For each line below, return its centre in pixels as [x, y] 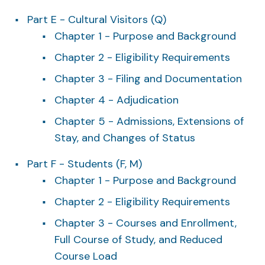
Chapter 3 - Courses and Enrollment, [146, 223]
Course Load [86, 256]
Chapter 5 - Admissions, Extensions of [149, 121]
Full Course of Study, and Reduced [138, 239]
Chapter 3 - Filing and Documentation [148, 78]
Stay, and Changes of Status [125, 138]
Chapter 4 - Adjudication [117, 100]
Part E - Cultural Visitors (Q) [97, 19]
